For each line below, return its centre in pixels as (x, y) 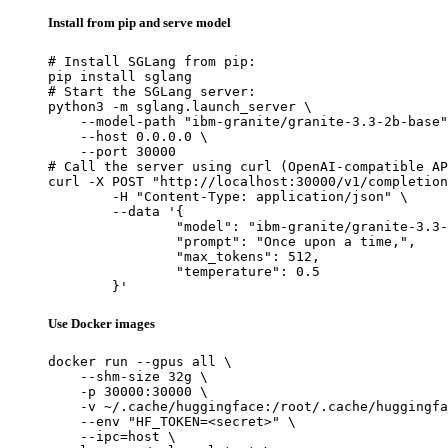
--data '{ (80, 211)
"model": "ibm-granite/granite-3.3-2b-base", (112, 226)
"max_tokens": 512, (112, 256)
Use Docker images (101, 323)
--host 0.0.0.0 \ (128, 136)
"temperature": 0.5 (112, 271)
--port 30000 (112, 151)
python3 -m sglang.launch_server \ (180, 106)
